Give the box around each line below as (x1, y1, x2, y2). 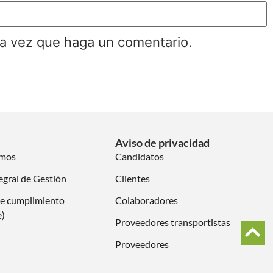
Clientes (115, 172, 151, 184)
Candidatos (115, 150, 165, 162)
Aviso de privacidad (115, 135, 210, 149)
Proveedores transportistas (115, 216, 231, 228)
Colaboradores (115, 194, 179, 206)
